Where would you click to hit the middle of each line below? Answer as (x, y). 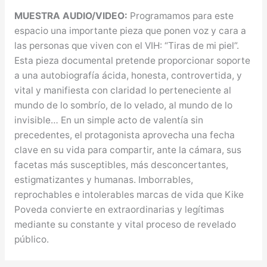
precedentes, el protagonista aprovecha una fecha (124, 135)
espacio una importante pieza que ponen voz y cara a (130, 30)
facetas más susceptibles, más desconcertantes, (121, 164)
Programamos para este (181, 15)
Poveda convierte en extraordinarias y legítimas (119, 209)
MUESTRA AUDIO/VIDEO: (72, 15)
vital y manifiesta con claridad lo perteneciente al (122, 90)
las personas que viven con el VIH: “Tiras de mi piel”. (126, 45)
